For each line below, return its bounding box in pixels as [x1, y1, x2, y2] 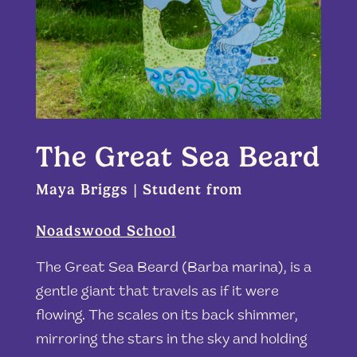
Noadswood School [35, 222, 176, 241]
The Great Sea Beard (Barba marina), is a [35, 261, 312, 277]
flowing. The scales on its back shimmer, [35, 309, 298, 324]
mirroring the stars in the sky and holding [35, 333, 308, 348]
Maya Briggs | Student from [35, 181, 242, 199]
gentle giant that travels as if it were [35, 285, 279, 300]
